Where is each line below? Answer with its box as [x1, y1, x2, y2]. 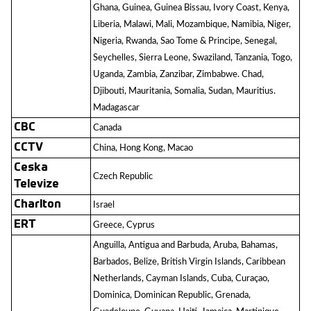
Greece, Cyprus [93, 220, 155, 230]
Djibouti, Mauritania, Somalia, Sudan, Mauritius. [93, 86, 276, 96]
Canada [93, 123, 121, 133]
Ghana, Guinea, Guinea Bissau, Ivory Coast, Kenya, [93, 3, 289, 12]
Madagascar [93, 103, 140, 112]
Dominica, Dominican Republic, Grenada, [93, 290, 251, 300]
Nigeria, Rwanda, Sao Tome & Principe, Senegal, [93, 36, 277, 46]
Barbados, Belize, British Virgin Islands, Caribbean [93, 257, 285, 267]
